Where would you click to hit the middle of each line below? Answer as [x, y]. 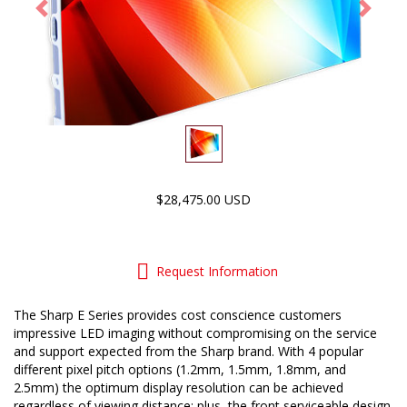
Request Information [217, 271]
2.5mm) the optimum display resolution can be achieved [179, 387]
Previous [66, 15]
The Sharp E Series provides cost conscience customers [178, 315]
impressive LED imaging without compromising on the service [195, 333]
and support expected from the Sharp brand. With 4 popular [189, 351]
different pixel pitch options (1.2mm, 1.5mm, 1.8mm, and [180, 369]
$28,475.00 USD [203, 199]
